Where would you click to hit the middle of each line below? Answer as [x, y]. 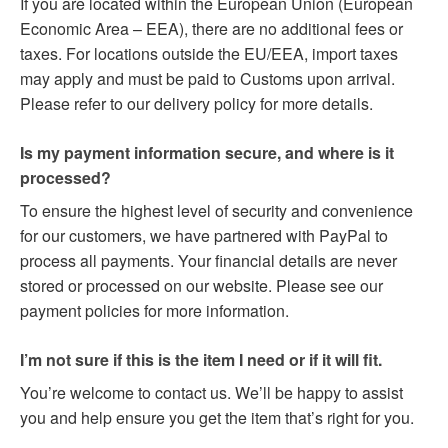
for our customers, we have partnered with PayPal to [204, 235]
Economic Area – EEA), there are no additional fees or [211, 28]
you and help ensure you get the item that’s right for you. [217, 417]
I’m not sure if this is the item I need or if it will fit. [201, 359]
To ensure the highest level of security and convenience [216, 210]
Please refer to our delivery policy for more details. [196, 103]
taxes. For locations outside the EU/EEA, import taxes [209, 53]
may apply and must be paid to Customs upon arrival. [207, 78]
